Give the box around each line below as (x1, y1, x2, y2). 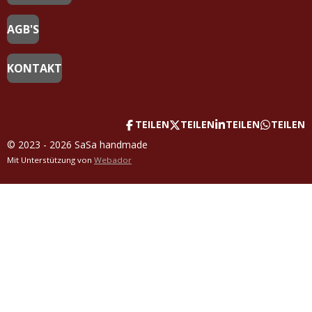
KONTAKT (7, 60, 62, 76)
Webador (94, 155, 132, 165)
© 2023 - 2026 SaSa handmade (7, 138, 148, 151)
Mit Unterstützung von (7, 155, 94, 165)
